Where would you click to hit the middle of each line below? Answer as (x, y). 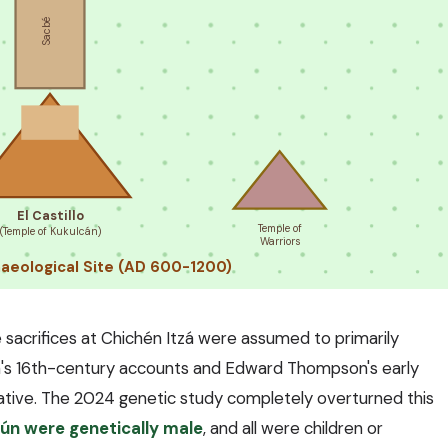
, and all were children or (293, 428)
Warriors (279, 242)
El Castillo (50, 216)
